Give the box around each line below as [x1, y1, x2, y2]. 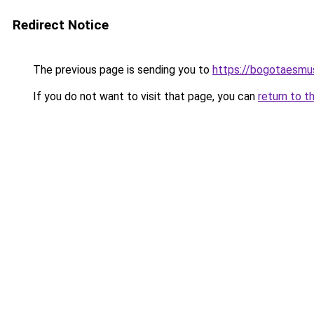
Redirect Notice [13, 17, 109, 33]
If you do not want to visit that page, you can [30, 90, 258, 103]
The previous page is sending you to [30, 63, 212, 76]
